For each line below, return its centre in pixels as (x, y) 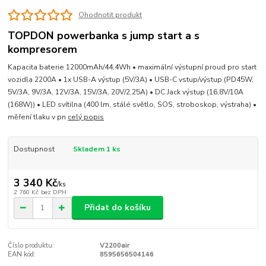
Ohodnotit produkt (110, 15)
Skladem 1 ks (96, 149)
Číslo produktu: (31, 246)
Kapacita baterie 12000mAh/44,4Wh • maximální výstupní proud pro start (132, 67)
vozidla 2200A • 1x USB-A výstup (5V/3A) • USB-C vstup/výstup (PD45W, (131, 80)
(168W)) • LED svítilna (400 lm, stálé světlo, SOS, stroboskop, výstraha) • (132, 105)
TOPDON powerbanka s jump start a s (104, 35)
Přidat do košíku (118, 208)
